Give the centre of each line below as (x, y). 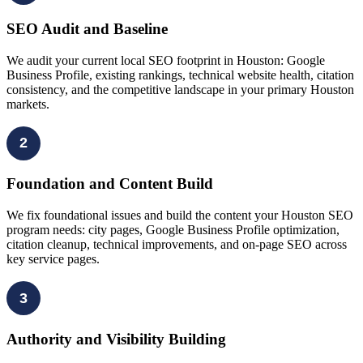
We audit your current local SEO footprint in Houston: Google (166, 60)
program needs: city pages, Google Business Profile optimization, (173, 230)
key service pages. (53, 259)
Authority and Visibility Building (116, 339)
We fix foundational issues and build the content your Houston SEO (180, 216)
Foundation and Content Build (110, 184)
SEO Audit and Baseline (87, 28)
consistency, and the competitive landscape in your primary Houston (180, 89)
